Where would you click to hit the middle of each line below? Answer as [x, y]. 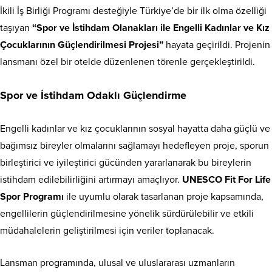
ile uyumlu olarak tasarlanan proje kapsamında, [164, 196]
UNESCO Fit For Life [226, 179]
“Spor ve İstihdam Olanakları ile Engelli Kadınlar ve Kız [151, 28]
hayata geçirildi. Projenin [217, 45]
